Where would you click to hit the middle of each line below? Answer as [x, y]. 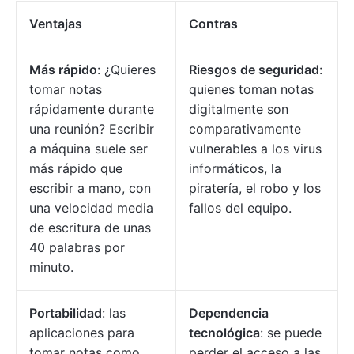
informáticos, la [235, 169]
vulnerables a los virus [255, 149]
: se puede [291, 333]
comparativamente [245, 129]
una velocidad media [91, 208]
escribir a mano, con [90, 188]
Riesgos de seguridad [254, 70]
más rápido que [76, 169]
